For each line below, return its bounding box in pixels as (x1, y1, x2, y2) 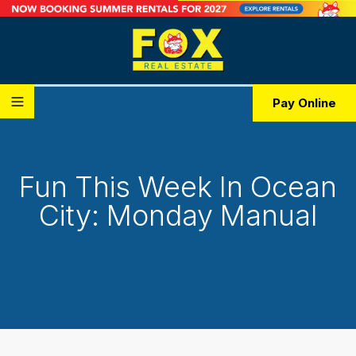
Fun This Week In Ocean (19, 169, 337, 205)
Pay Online (273, 95, 336, 111)
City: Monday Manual (39, 198, 317, 234)
